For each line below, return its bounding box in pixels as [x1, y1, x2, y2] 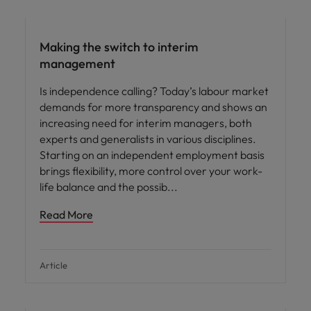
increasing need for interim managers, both [40, 116, 252, 130]
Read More [40, 208, 93, 221]
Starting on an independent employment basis [40, 148, 264, 162]
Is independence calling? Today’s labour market [40, 84, 269, 98]
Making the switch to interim [40, 39, 199, 55]
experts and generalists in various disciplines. [40, 132, 256, 146]
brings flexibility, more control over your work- [40, 164, 262, 178]
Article [40, 260, 68, 271]
